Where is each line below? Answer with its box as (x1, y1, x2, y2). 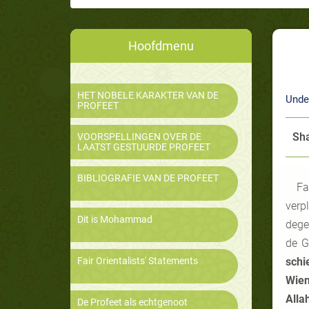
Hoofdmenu (128, 39, 194, 54)
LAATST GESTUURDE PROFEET (77, 141, 210, 153)
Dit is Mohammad (77, 214, 152, 226)
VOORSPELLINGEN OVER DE (77, 131, 201, 143)
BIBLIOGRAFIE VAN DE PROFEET (77, 172, 219, 184)
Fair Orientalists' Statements (77, 255, 198, 267)
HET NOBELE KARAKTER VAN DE (77, 90, 219, 101)
